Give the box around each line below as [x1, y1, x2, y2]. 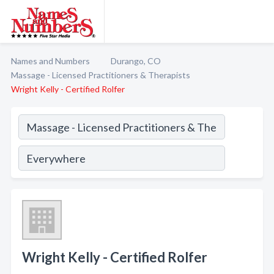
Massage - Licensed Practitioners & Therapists [11, 70, 190, 80]
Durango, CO [111, 56, 161, 66]
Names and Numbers [11, 56, 90, 66]
